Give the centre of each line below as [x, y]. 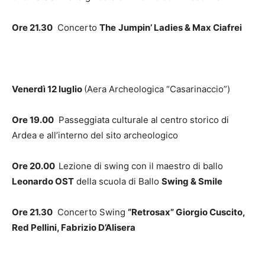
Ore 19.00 [33, 119]
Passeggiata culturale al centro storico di [141, 119]
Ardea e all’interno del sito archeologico [95, 135]
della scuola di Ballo [118, 181]
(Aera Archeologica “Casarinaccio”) [157, 89]
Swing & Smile [192, 181]
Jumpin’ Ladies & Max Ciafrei [180, 27]
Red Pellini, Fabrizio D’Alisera [74, 227]
